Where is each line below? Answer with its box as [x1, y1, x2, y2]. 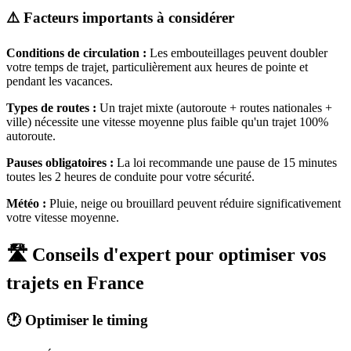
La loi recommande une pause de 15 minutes [114, 156, 337, 170]
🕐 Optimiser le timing [6, 312, 148, 329]
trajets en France [6, 273, 144, 294]
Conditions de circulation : [6, 46, 147, 60]
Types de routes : [6, 101, 96, 115]
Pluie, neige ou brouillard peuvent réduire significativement [46, 197, 341, 211]
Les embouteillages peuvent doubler [147, 46, 327, 60]
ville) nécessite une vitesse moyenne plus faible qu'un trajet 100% [6, 115, 328, 129]
